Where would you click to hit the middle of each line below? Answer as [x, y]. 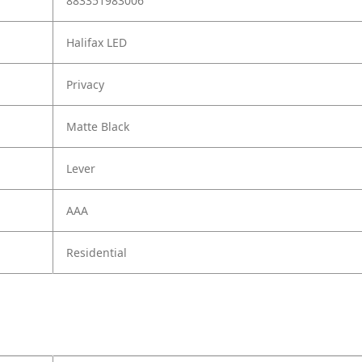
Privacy [85, 85]
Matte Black [98, 127]
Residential [97, 253]
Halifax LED [97, 43]
